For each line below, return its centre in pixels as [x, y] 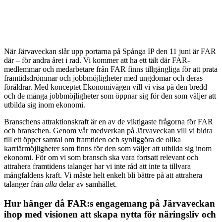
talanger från [25, 184]
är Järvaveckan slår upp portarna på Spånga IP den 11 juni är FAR [113, 52]
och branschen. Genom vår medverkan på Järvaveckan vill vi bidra [108, 131]
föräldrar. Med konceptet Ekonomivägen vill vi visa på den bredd [106, 87]
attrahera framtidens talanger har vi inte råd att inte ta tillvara [97, 166]
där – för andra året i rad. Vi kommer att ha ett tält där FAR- [97, 60]
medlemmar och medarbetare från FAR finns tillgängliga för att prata [111, 69]
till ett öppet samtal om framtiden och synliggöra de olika [92, 140]
